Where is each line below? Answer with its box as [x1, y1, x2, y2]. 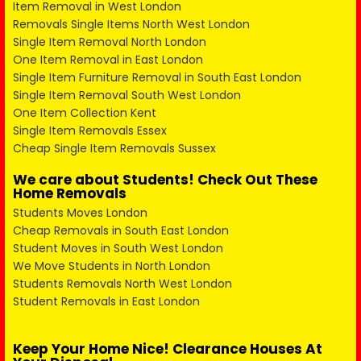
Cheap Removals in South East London [13, 222, 229, 239]
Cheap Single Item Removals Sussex [13, 140, 216, 156]
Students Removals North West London [13, 276, 232, 292]
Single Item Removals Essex [13, 122, 167, 139]
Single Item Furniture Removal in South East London [13, 69, 301, 85]
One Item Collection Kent [13, 105, 156, 121]
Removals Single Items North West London [13, 16, 250, 32]
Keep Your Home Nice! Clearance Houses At [13, 339, 322, 359]
